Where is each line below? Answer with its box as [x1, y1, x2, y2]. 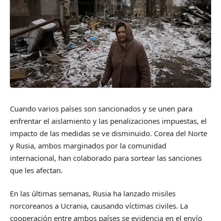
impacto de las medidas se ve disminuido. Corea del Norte [10, 128, 207, 138]
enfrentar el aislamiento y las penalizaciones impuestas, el [10, 115, 207, 126]
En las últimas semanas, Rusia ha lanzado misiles [10, 188, 176, 199]
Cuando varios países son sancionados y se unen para [10, 103, 192, 113]
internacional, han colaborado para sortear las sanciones [10, 152, 202, 163]
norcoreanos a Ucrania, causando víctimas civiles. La [10, 201, 188, 211]
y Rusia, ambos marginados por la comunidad [10, 140, 166, 150]
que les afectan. [10, 165, 63, 175]
